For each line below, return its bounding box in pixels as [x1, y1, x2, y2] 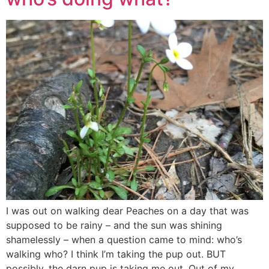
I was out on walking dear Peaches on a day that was [6, 204, 249, 217]
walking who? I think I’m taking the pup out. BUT [6, 247, 226, 260]
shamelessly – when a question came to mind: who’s [6, 233, 242, 246]
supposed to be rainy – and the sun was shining [6, 219, 222, 231]
